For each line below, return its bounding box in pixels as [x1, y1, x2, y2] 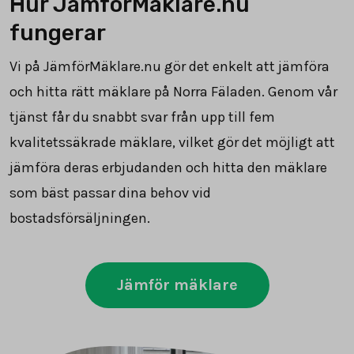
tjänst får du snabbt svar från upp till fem [9, 108, 275, 126]
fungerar [9, 20, 106, 47]
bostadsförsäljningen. [9, 209, 150, 228]
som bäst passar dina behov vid [9, 184, 211, 202]
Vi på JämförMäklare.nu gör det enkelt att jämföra [9, 58, 330, 76]
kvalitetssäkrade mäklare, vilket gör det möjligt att [9, 134, 335, 152]
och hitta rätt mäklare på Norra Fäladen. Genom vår [9, 83, 337, 101]
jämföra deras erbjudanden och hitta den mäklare [9, 159, 327, 177]
